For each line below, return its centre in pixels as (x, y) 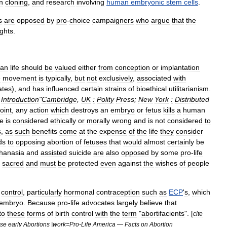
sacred (13, 163)
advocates (98, 203)
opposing (30, 142)
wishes (166, 163)
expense (113, 131)
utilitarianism (189, 89)
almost (155, 142)
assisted (54, 153)
